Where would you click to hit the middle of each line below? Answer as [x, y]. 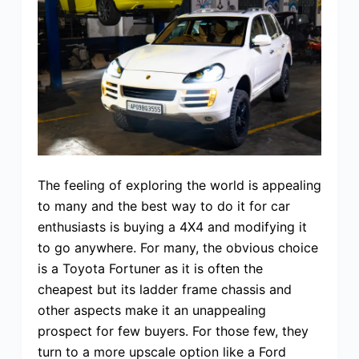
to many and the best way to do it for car [163, 206]
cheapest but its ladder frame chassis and [164, 290]
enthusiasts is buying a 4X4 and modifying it [172, 227]
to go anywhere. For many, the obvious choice [177, 248]
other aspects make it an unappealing [151, 311]
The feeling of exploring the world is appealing [179, 186]
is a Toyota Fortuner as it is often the [150, 269]
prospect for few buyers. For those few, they [173, 331]
